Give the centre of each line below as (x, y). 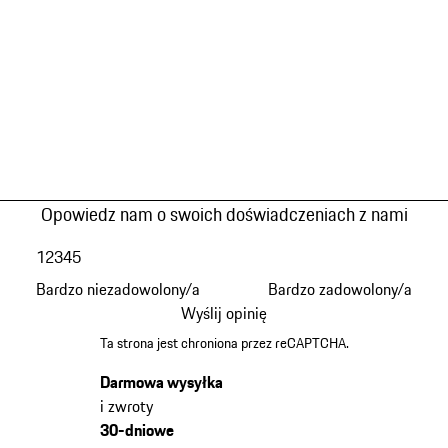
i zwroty (126, 406)
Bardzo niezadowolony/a (117, 289)
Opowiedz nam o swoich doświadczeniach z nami (224, 214)
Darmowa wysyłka (161, 382)
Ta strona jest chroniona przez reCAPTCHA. (224, 343)
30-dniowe (136, 430)
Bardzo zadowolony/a (340, 289)
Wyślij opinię (224, 313)
